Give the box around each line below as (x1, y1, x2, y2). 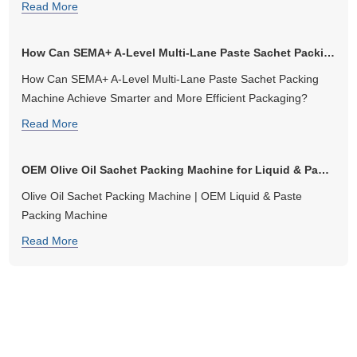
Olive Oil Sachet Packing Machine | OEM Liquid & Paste (22, 189, 303, 202)
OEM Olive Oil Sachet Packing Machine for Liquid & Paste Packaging (318, 163, 330, 176)
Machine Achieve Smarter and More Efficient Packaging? (22, 91, 308, 104)
